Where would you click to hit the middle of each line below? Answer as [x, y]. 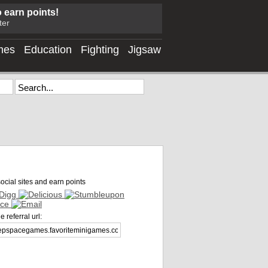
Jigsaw [144, 50]
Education [48, 50]
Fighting [100, 50]
